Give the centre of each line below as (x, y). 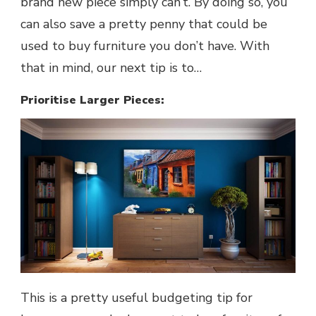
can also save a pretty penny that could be (144, 24)
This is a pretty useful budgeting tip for (136, 298)
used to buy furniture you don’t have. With (145, 46)
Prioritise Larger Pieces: (92, 101)
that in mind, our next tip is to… (111, 68)
